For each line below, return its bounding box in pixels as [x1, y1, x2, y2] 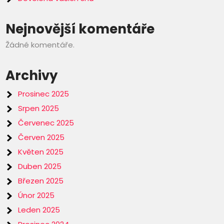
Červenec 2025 [18, 117, 74, 128]
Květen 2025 [18, 146, 64, 157]
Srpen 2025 [18, 103, 59, 114]
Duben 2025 [18, 161, 62, 172]
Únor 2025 [18, 190, 55, 201]
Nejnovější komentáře [5, 20, 155, 38]
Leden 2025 [18, 204, 60, 215]
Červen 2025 [18, 132, 65, 143]
